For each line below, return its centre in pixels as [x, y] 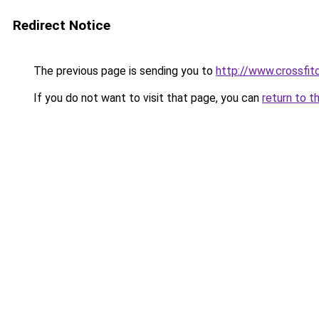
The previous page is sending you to [123, 71]
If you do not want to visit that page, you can [146, 98]
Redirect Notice [62, 25]
